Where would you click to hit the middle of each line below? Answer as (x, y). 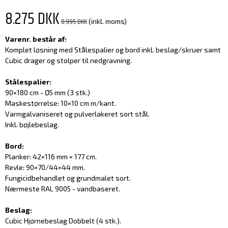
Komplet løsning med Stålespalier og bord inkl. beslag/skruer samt (113, 50)
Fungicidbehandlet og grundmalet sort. (68, 178)
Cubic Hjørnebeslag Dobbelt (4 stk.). (63, 221)
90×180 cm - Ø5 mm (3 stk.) (48, 93)
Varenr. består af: (36, 39)
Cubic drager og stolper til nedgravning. (68, 61)
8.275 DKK (32, 19)
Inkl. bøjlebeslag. (32, 125)
